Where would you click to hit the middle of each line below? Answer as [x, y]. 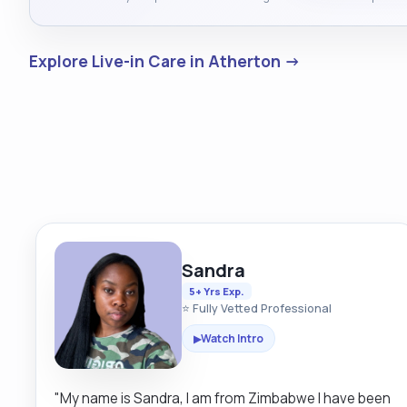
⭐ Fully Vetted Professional [256, 308]
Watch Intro [232, 338]
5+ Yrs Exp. [216, 291]
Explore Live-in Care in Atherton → [165, 61]
